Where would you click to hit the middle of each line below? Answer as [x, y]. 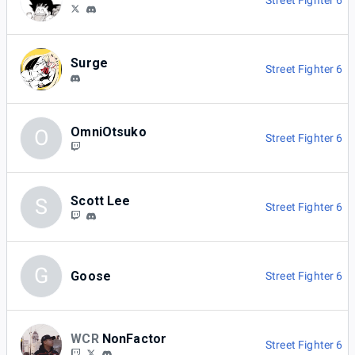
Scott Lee [101, 200]
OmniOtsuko [109, 132]
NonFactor [134, 338]
